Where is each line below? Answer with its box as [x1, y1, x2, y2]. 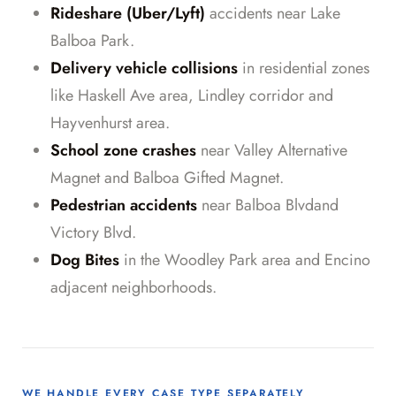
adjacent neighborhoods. [50, 276, 217, 300]
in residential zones [238, 57, 369, 80]
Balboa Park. [50, 29, 134, 53]
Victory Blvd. [50, 221, 136, 245]
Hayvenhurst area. [50, 111, 170, 135]
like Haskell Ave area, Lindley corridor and [50, 84, 333, 108]
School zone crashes [50, 139, 196, 163]
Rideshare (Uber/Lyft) [50, 2, 205, 26]
